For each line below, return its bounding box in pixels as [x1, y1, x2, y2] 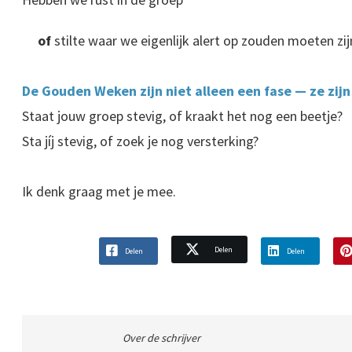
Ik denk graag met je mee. [22, 182, 176, 201]
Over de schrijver [123, 331, 201, 346]
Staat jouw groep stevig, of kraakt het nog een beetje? [22, 107, 343, 126]
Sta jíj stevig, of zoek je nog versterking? [22, 132, 258, 151]
